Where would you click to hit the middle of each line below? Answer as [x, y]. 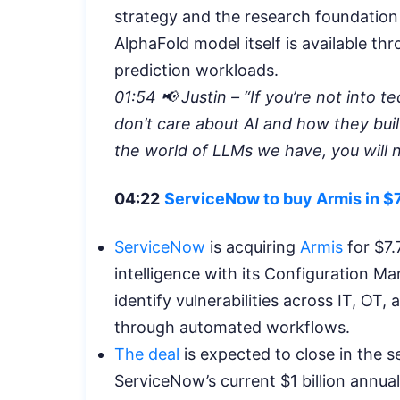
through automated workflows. [234, 327]
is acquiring [253, 246]
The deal [147, 354]
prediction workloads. [196, 70]
